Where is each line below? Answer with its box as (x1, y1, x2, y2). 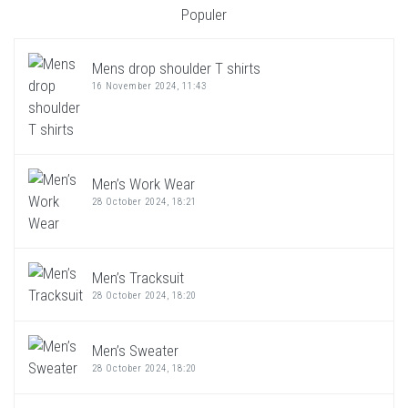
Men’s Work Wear (92, 174, 195, 193)
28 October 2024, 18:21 (92, 195, 197, 208)
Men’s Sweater (92, 341, 178, 360)
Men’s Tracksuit (92, 268, 184, 287)
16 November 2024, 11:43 (92, 79, 207, 92)
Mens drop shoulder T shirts (92, 58, 260, 77)
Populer (181, 5, 227, 24)
